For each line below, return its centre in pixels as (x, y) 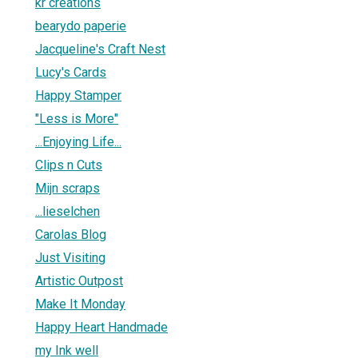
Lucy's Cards (71, 72)
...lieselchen (68, 211)
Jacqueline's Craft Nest (100, 49)
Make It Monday (80, 304)
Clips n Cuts (69, 165)
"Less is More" (77, 118)
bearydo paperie (81, 26)
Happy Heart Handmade (101, 327)
